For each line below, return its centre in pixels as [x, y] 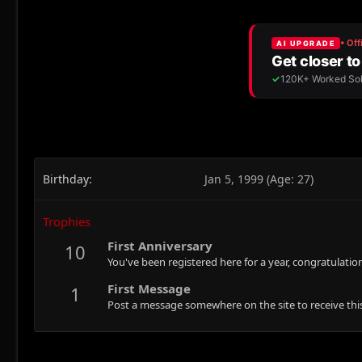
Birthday [66, 179]
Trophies [67, 221]
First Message [149, 288]
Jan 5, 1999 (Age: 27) [259, 179]
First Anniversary [160, 246]
